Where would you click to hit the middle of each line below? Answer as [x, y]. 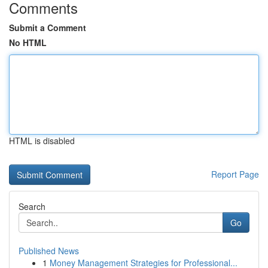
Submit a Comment [48, 28]
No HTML [28, 42]
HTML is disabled [42, 141]
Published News [49, 251]
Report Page [235, 174]
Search [32, 206]
